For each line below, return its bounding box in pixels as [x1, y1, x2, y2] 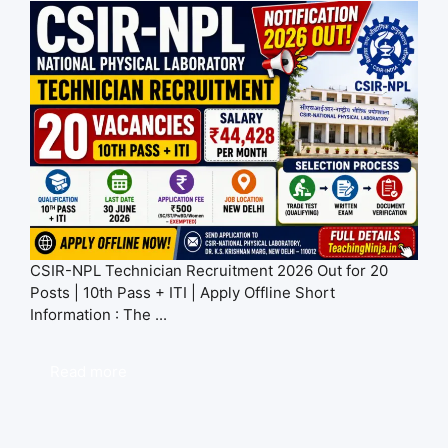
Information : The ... [30, 304, 167, 324]
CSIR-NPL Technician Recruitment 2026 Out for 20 [30, 260, 388, 280]
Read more [50, 361, 127, 381]
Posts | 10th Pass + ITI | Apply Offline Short [30, 282, 335, 302]
